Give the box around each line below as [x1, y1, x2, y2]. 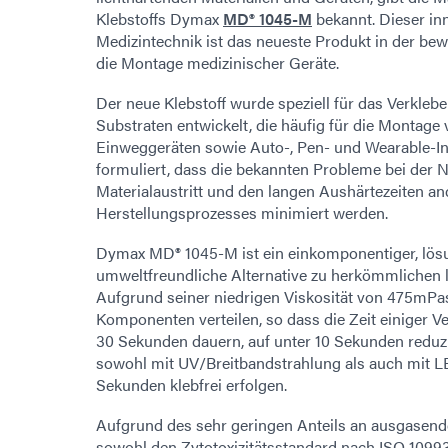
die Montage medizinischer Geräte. [96, 50, 339, 74]
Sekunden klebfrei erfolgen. [96, 372, 287, 396]
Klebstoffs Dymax [96, 6, 223, 30]
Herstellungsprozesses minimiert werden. [96, 200, 388, 224]
